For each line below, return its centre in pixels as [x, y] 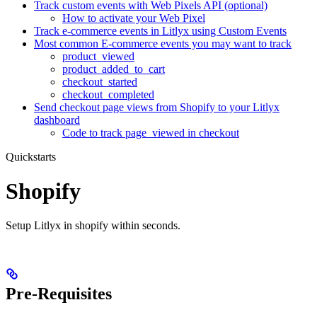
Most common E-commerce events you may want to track [163, 43]
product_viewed [98, 56]
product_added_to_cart [114, 69]
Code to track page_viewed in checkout [151, 132]
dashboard [57, 120]
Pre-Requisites [59, 294]
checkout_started [100, 81]
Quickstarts [31, 156]
